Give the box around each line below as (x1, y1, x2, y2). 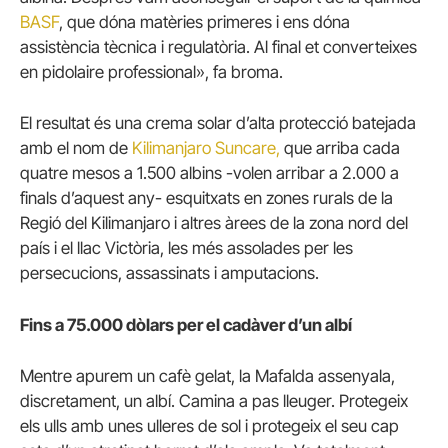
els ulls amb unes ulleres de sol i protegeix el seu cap (20, 415, 399, 436)
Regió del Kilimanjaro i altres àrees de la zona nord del (20, 213, 408, 234)
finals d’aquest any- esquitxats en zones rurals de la (20, 188, 393, 209)
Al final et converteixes (254, 37, 417, 58)
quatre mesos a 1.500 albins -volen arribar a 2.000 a (20, 163, 399, 184)
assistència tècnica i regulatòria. (20, 37, 250, 58)
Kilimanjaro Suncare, (132, 138, 280, 159)
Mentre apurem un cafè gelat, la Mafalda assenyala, (20, 365, 395, 386)
